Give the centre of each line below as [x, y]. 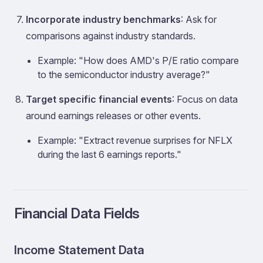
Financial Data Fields [77, 213]
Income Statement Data [79, 250]
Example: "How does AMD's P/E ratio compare [138, 60]
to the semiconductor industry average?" [124, 75]
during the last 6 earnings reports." [109, 154]
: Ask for [199, 19]
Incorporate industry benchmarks [103, 19]
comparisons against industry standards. [111, 36]
